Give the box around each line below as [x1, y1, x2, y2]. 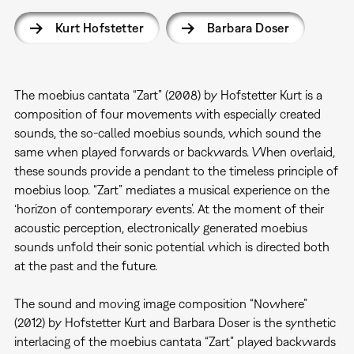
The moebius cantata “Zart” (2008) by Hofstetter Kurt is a [13, 88, 322, 103]
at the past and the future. [13, 258, 157, 273]
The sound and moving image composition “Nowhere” [13, 296, 307, 311]
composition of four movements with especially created [13, 107, 321, 122]
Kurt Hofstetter [55, 21, 144, 36]
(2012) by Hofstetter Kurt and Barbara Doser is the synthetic [13, 315, 336, 330]
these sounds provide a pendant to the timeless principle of [13, 164, 338, 179]
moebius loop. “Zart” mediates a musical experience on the [13, 183, 330, 198]
